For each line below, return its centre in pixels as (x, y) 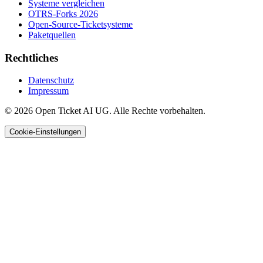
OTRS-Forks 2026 (63, 14)
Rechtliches (31, 58)
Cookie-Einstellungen (45, 132)
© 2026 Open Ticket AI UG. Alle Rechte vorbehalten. (105, 111)
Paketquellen (52, 35)
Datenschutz (51, 80)
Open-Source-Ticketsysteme (80, 24)
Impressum (48, 91)
